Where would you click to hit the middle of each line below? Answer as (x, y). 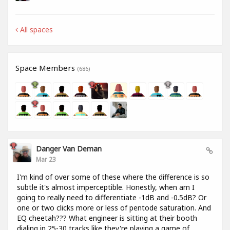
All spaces (35, 30)
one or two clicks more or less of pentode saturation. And (114, 208)
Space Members (46, 68)
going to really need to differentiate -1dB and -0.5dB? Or (112, 198)
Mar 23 (46, 159)
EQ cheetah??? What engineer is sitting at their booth (107, 218)
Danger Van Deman (69, 149)
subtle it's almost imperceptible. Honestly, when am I (106, 187)
